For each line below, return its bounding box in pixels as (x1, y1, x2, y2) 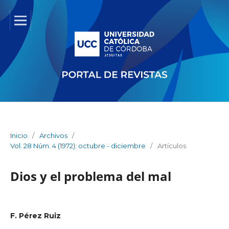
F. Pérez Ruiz (10, 211, 61, 220)
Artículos (157, 141, 186, 150)
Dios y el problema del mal (10, 167, 171, 185)
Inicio (10, 131, 28, 140)
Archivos (39, 131, 67, 140)
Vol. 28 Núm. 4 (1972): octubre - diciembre (10, 141, 146, 150)
